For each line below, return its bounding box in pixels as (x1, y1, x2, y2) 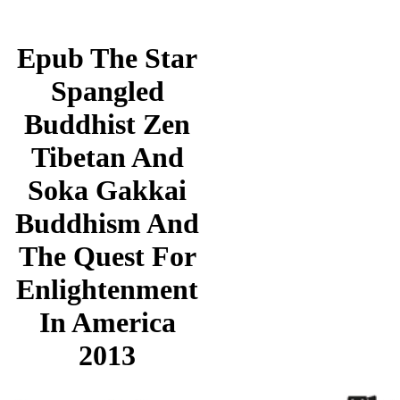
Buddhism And (15, 207, 199, 240)
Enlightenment (16, 273, 198, 306)
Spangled (50, 75, 164, 108)
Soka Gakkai (28, 174, 187, 207)
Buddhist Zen (24, 108, 190, 141)
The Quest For (18, 240, 196, 273)
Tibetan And (30, 141, 184, 174)
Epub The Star (17, 42, 197, 75)
